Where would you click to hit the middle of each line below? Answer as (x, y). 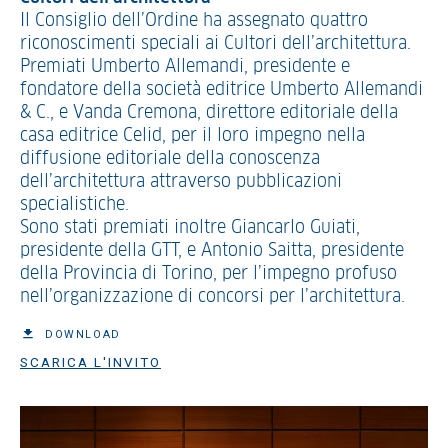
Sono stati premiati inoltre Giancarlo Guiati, (190, 228)
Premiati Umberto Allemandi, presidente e (185, 67)
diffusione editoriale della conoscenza (170, 159)
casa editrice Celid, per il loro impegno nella (192, 136)
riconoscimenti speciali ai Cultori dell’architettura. (215, 44)
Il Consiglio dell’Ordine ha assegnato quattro (194, 21)
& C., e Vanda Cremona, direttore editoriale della (209, 113)
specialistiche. (74, 205)
